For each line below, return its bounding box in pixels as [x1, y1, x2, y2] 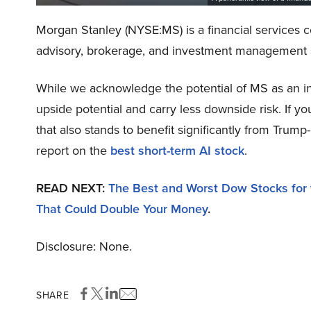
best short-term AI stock [110, 142, 244, 160]
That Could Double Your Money [36, 200, 208, 218]
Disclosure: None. [36, 237, 132, 256]
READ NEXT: [36, 179, 108, 197]
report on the [36, 142, 110, 160]
